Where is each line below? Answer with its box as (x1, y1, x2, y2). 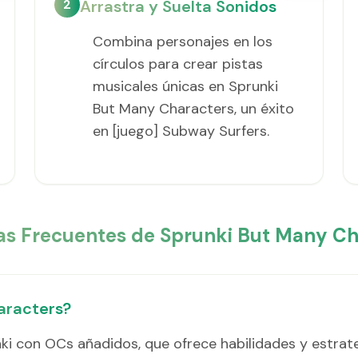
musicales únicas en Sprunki (92, 77, 278, 96)
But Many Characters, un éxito (92, 99, 294, 118)
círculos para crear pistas (92, 54, 263, 74)
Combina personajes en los (92, 32, 272, 51)
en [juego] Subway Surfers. (92, 121, 269, 141)
